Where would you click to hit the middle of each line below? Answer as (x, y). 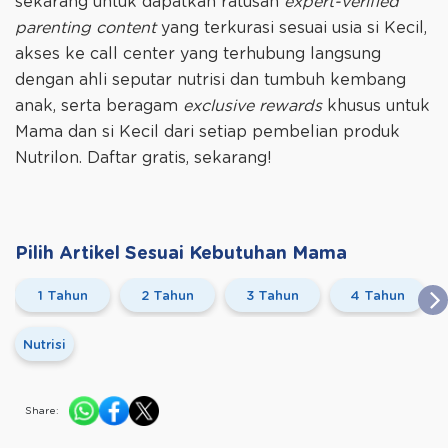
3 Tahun (272, 296)
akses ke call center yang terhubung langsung (198, 53)
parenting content (85, 27)
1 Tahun (62, 296)
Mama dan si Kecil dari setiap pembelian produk (207, 131)
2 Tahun (167, 296)
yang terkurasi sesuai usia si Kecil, (291, 27)
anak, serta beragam (99, 105)
